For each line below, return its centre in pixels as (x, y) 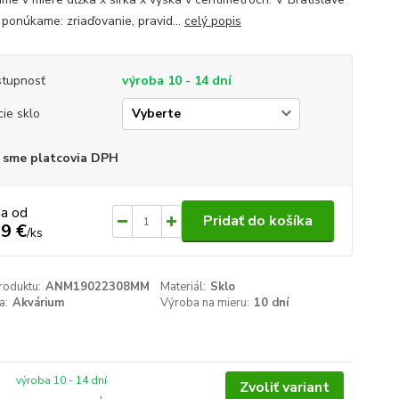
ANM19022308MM (97, 287)
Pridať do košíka (257, 221)
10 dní (272, 303)
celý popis (212, 21)
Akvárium (38, 303)
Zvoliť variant (284, 387)
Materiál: (183, 287)
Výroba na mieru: (205, 303)
